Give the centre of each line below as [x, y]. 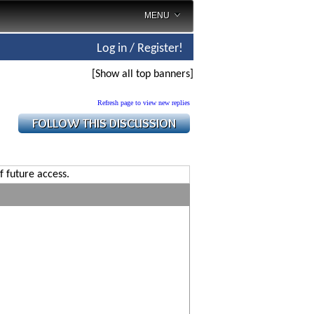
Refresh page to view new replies [144, 103]
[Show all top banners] [143, 74]
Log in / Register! [140, 49]
